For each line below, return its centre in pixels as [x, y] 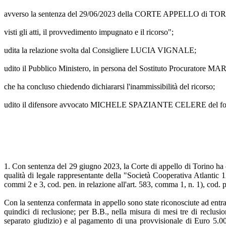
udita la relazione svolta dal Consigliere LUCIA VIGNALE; [100, 50]
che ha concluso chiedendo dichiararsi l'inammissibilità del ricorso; [109, 86]
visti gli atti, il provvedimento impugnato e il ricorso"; [89, 32]
